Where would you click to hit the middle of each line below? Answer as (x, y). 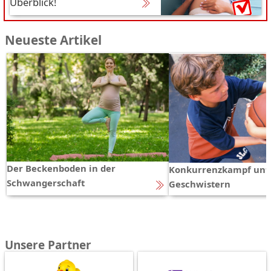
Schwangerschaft (45, 183)
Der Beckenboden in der (61, 168)
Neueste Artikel (53, 40)
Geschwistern (200, 184)
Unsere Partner (48, 245)
